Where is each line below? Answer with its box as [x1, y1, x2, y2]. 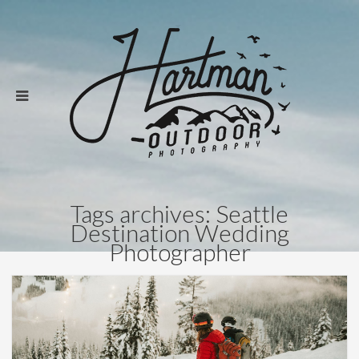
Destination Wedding [70, 218, 289, 247]
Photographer [108, 237, 251, 266]
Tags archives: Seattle [71, 199, 288, 228]
